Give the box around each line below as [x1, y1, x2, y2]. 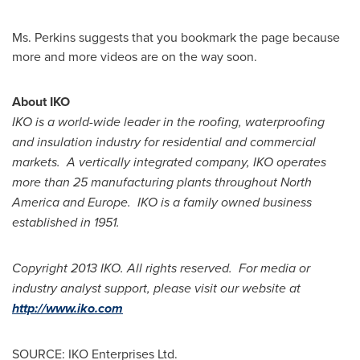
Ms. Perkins [12, 28, 76, 46]
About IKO [12, 92, 70, 111]
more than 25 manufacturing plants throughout [12, 173, 280, 191]
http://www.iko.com [12, 299, 123, 317]
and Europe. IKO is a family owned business [59, 193, 312, 211]
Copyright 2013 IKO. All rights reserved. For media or [12, 259, 310, 277]
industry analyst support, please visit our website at [12, 279, 301, 297]
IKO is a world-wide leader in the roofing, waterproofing [12, 112, 325, 131]
